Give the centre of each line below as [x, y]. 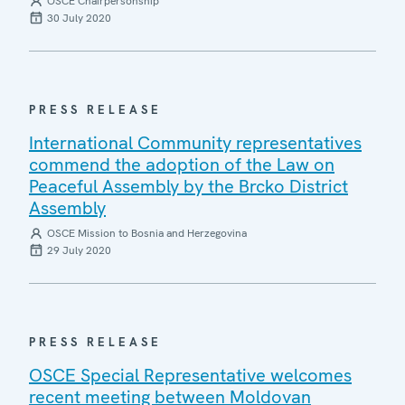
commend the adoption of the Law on [182, 164]
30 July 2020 [79, 18]
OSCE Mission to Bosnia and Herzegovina [147, 233]
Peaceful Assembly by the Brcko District [188, 186]
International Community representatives [195, 142]
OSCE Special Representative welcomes [190, 375]
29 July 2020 [79, 250]
